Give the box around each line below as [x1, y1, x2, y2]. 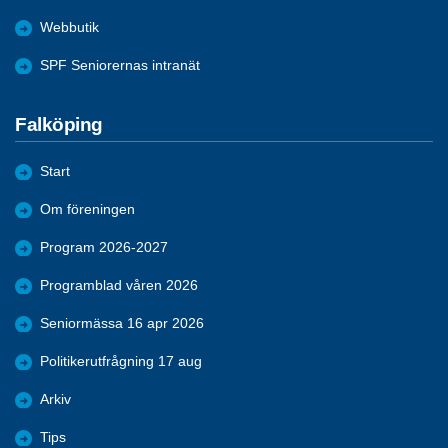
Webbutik [40, 19, 99, 35]
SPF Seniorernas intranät [40, 57, 200, 73]
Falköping [15, 113, 103, 135]
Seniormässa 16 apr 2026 [40, 316, 204, 332]
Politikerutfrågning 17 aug [40, 354, 202, 370]
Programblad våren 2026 [40, 278, 198, 294]
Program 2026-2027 [40, 240, 168, 256]
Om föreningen [40, 202, 135, 218]
